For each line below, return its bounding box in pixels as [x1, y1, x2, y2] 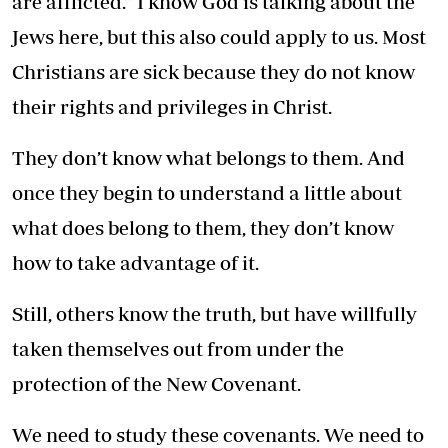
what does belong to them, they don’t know [12, 215, 394, 239]
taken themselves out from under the [12, 336, 344, 360]
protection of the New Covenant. [12, 371, 301, 395]
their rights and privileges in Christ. [12, 94, 332, 118]
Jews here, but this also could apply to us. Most [12, 24, 426, 48]
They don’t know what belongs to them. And [12, 145, 405, 169]
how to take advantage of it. [12, 250, 259, 274]
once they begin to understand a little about [12, 180, 402, 204]
